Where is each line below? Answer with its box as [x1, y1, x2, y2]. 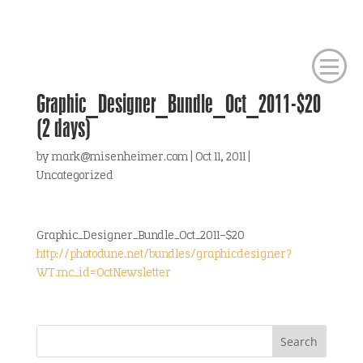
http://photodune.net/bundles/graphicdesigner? [36, 249, 292, 261]
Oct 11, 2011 [194, 152, 246, 164]
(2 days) [36, 113, 91, 143]
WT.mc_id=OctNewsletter [36, 267, 171, 280]
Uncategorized [36, 170, 113, 182]
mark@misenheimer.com [51, 152, 188, 164]
